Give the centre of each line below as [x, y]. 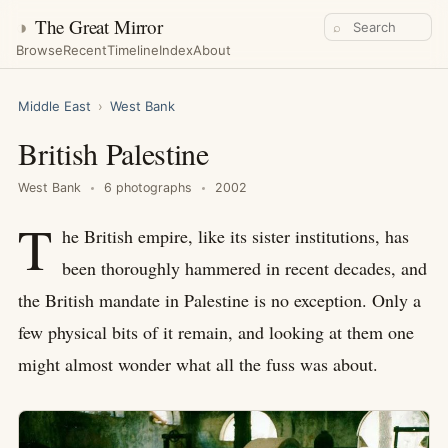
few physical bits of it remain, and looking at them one [216, 332]
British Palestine [113, 153]
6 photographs [148, 187]
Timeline [133, 50]
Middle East [54, 106]
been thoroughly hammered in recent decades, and [244, 268]
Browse [39, 50]
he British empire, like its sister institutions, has [235, 236]
